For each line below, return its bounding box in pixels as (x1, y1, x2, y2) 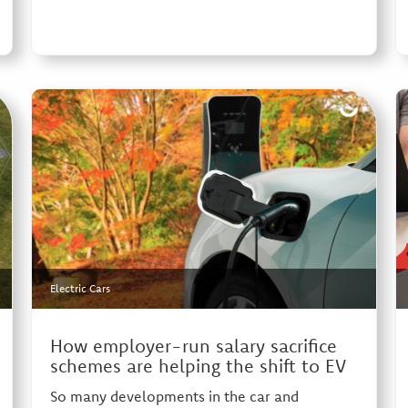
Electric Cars (49, 281, 110, 296)
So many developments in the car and (49, 387, 299, 406)
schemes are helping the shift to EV (49, 354, 346, 378)
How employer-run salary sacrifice (49, 334, 337, 358)
